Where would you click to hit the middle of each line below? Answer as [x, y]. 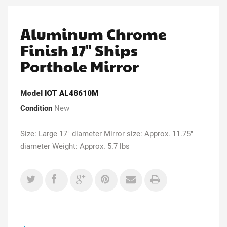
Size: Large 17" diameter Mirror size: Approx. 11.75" [107, 134]
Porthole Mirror [80, 66]
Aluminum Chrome [93, 33]
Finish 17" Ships [79, 50]
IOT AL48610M [71, 93]
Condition [36, 108]
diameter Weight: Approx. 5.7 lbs [75, 146]
